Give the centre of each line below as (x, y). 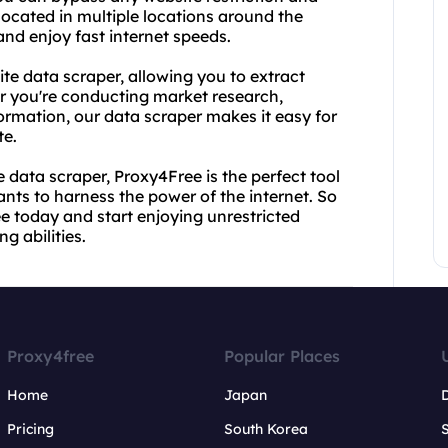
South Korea (265, 429)
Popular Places (281, 356)
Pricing (31, 429)
